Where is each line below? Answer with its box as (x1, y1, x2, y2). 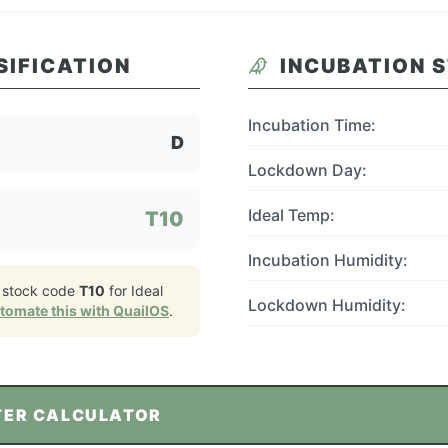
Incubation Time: (248, 115, 376, 135)
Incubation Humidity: (248, 250, 408, 270)
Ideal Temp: (248, 205, 335, 225)
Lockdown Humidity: (248, 295, 406, 315)
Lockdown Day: (248, 160, 367, 180)
